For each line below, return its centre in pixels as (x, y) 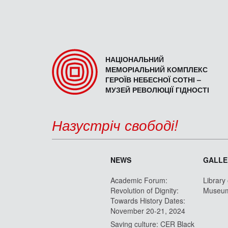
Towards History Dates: (148, 200)
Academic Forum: (139, 180)
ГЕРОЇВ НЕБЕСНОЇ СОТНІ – (153, 79)
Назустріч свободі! (115, 124)
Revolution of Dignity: (145, 190)
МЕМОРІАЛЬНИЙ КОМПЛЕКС (156, 69)
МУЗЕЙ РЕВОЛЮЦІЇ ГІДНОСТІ (157, 89)
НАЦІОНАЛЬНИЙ (135, 59)
